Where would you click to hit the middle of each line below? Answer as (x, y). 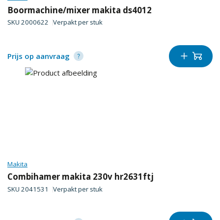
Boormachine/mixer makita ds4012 (80, 10)
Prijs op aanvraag (39, 56)
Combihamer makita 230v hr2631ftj (81, 177)
